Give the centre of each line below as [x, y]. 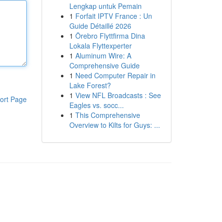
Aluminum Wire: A [103, 55]
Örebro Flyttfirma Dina [110, 36]
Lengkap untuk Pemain [105, 6]
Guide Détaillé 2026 [100, 26]
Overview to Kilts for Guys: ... [114, 125]
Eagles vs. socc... [96, 105]
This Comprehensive [108, 115]
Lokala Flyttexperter [100, 46]
